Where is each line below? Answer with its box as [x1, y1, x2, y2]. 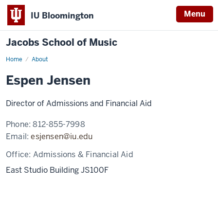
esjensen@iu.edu [31, 131, 93, 142]
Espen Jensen [6, 72, 91, 89]
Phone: [6, 119, 33, 129]
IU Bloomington [31, 10, 94, 21]
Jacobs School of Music [6, 36, 117, 49]
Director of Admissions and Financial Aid [6, 98, 152, 109]
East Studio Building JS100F [6, 165, 109, 175]
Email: [6, 131, 31, 142]
